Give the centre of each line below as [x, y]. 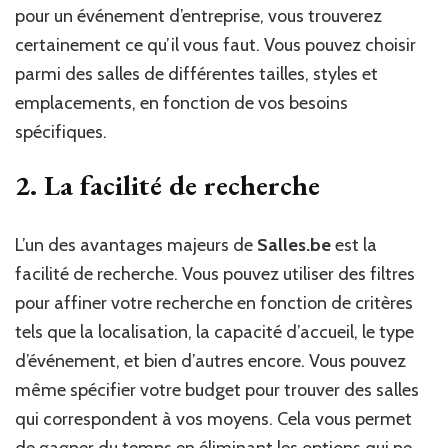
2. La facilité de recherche [167, 185]
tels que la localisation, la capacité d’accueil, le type [214, 332]
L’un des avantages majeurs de [136, 245]
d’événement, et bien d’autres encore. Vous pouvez [210, 361]
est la [354, 245]
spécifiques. [61, 132]
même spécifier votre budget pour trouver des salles [217, 390]
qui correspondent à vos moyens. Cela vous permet [213, 419]
